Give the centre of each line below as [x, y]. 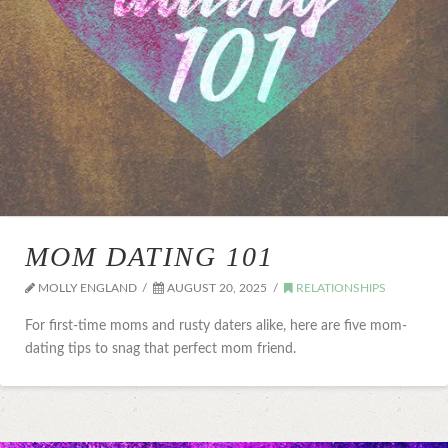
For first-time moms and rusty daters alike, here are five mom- [216, 325]
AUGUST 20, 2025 [216, 288]
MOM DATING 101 [149, 256]
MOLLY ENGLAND [86, 288]
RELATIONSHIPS [339, 288]
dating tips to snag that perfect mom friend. [160, 348]
